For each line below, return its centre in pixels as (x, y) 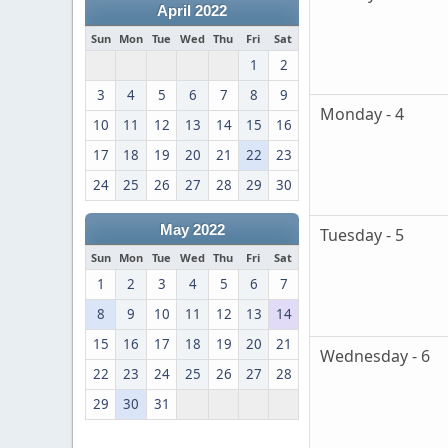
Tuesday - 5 (362, 235)
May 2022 (192, 230)
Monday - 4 (362, 114)
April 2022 (192, 11)
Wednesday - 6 (375, 356)
